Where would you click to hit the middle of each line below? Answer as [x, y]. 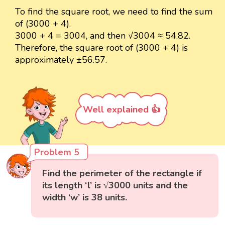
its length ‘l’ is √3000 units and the [115, 185]
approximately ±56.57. [61, 60]
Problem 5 [57, 152]
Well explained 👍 [122, 110]
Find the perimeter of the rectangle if [122, 173]
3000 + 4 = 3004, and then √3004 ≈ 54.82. [103, 36]
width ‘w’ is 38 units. [85, 197]
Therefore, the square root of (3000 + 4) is [101, 48]
